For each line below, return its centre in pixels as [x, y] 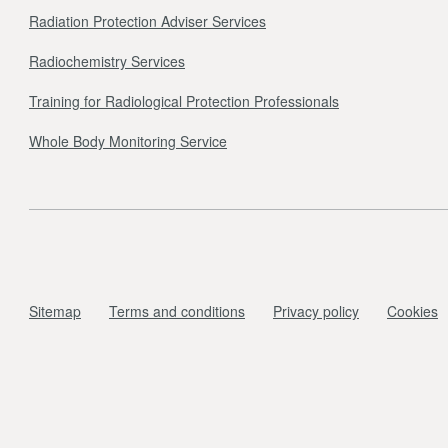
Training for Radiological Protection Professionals [184, 100]
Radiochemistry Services [107, 60]
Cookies [412, 310]
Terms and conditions [177, 310]
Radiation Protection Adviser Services [147, 20]
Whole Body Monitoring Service [128, 140]
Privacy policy [316, 310]
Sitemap [55, 310]
